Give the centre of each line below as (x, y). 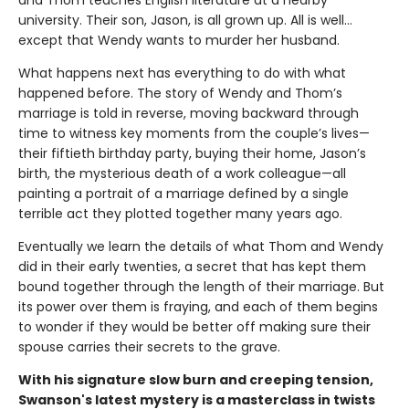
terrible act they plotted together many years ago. (180, 214)
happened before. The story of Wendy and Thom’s (180, 94)
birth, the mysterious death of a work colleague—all (182, 174)
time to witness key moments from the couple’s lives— (194, 134)
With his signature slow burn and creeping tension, (196, 380)
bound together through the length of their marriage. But (201, 287)
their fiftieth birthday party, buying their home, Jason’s (192, 154)
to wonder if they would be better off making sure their (194, 327)
